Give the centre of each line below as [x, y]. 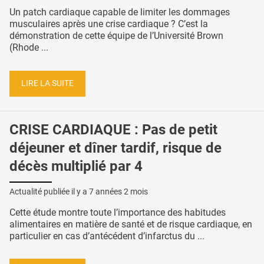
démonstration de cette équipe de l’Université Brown [116, 36]
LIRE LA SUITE [47, 84]
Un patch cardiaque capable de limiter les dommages [120, 12]
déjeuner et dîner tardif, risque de [115, 148]
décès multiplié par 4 [76, 166]
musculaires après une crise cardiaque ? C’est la [109, 24]
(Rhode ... [29, 48]
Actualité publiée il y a [49, 191]
